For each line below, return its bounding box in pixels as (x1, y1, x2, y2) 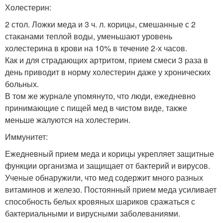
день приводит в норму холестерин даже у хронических (5, 66, 211, 78)
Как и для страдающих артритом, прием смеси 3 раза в (5, 54, 208, 66)
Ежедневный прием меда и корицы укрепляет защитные (5, 148, 214, 159)
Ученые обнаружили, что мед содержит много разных (5, 172, 203, 183)
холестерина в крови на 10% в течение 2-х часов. (5, 42, 187, 54)
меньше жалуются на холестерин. (5, 114, 130, 125)
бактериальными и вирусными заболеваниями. (5, 208, 180, 219)
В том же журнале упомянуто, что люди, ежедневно (5, 90, 196, 102)
